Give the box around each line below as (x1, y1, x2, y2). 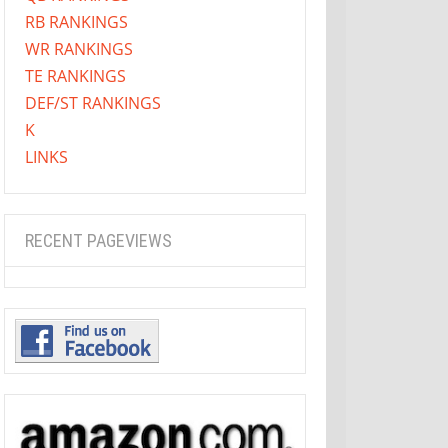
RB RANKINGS (24, 11, 128, 33)
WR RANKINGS (24, 38, 133, 60)
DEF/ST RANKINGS (24, 92, 161, 114)
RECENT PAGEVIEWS (24, 230, 172, 251)
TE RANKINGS (24, 65, 126, 87)
